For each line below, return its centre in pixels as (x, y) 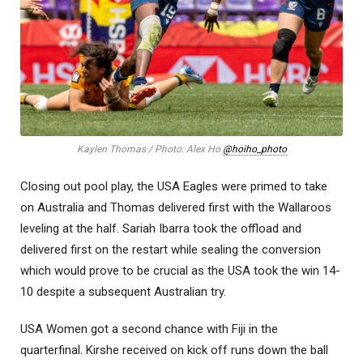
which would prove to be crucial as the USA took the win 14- (180, 270)
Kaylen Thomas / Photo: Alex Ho (149, 149)
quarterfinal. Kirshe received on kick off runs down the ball (174, 350)
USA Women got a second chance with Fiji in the (149, 329)
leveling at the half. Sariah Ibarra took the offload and (161, 228)
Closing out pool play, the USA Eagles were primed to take (174, 186)
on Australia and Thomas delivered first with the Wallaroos (176, 207)
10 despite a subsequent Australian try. (123, 291)
